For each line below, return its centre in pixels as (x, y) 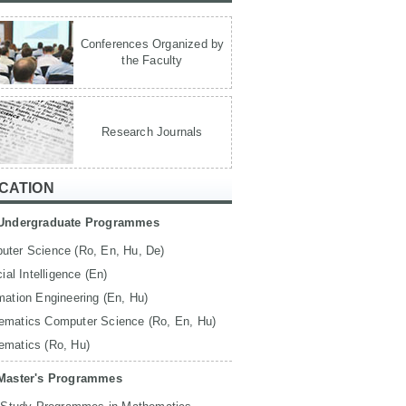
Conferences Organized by (152, 44)
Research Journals (152, 132)
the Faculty (152, 60)
